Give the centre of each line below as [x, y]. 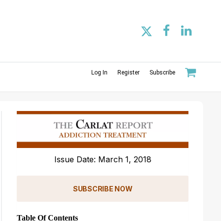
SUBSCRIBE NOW [103, 188]
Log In [99, 72]
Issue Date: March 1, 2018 [103, 159]
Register [129, 72]
